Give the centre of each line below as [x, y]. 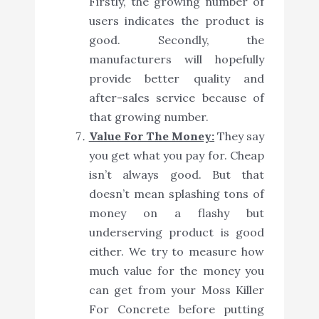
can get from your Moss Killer [177, 290]
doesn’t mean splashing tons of [177, 194]
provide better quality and [177, 79]
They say [240, 136]
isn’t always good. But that [177, 175]
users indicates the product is [177, 21]
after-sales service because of [177, 98]
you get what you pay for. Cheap [177, 156]
